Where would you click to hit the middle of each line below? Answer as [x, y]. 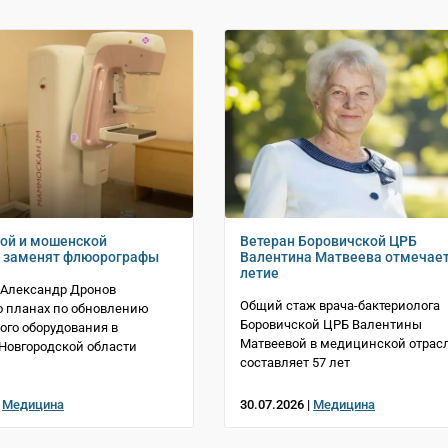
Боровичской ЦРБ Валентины [331, 324]
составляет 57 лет [295, 362]
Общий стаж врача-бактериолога [340, 305]
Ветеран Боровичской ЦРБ [328, 240]
